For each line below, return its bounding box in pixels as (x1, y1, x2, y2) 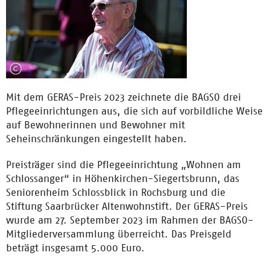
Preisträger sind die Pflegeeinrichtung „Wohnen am (6, 159, 241, 171)
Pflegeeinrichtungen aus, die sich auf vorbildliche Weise (6, 105, 263, 117)
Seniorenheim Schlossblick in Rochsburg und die (6, 186, 225, 198)
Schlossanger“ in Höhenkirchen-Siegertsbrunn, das (6, 172, 239, 184)
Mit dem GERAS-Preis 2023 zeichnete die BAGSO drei (6, 91, 241, 103)
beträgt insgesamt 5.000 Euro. (6, 242, 145, 254)
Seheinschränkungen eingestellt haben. (6, 133, 187, 145)
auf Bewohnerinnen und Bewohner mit (6, 119, 185, 131)
